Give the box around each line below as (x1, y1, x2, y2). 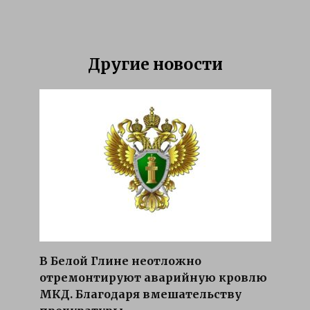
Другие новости (87, 53, 223, 74)
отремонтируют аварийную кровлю (39, 270, 267, 284)
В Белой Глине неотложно (39, 253, 201, 268)
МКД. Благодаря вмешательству (39, 286, 241, 301)
